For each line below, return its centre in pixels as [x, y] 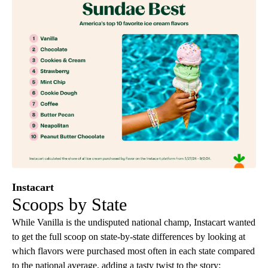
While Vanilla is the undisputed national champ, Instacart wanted [134, 222]
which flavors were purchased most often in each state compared [133, 251]
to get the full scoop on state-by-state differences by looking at [129, 236]
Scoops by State [69, 204]
